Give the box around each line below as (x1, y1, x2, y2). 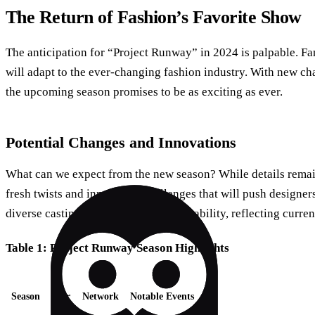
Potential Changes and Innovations (6, 133, 236, 151)
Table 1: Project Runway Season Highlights (6, 241, 229, 255)
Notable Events (130, 291, 194, 302)
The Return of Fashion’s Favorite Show (6, 7, 302, 28)
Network (82, 291, 119, 302)
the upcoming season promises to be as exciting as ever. (6, 84, 283, 98)
